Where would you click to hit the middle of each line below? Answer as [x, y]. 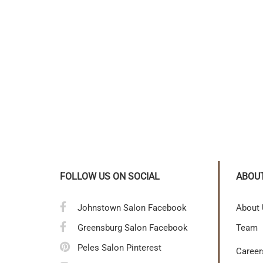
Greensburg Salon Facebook [133, 227]
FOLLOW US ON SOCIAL [110, 176]
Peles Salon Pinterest [119, 247]
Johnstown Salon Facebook [132, 208]
